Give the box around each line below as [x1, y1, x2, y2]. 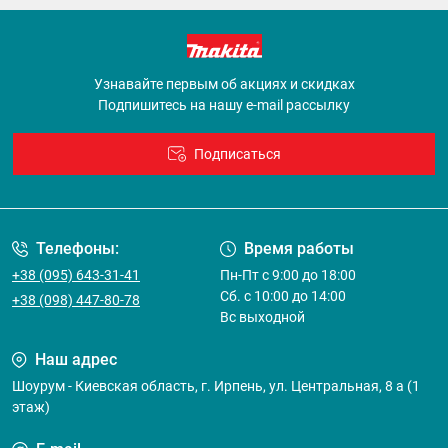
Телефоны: [36, 239, 119, 259]
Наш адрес [35, 350, 117, 370]
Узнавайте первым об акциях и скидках [93, 76, 355, 93]
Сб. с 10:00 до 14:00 [220, 288, 346, 305]
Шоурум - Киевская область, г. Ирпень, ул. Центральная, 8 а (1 [12, 378, 420, 395]
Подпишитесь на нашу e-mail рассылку [98, 97, 350, 114]
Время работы [244, 239, 354, 259]
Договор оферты [118, 178, 227, 195]
